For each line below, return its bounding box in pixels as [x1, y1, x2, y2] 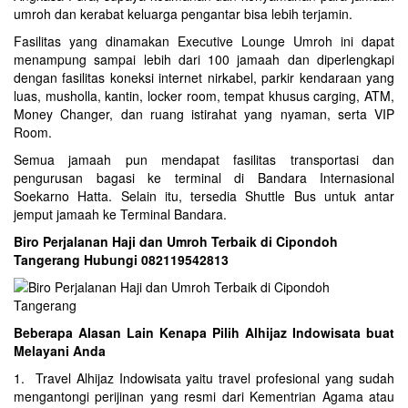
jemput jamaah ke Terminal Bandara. [14, 205, 227, 223]
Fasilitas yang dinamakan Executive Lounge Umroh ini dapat [14, 32, 394, 50]
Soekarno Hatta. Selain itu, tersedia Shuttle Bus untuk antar [14, 187, 394, 205]
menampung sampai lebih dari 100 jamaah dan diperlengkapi [14, 50, 394, 68]
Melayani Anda [14, 342, 106, 360]
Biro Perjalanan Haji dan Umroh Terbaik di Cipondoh [14, 232, 338, 250]
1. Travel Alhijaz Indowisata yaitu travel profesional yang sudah [14, 369, 394, 387]
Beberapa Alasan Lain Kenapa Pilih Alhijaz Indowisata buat [14, 323, 394, 342]
